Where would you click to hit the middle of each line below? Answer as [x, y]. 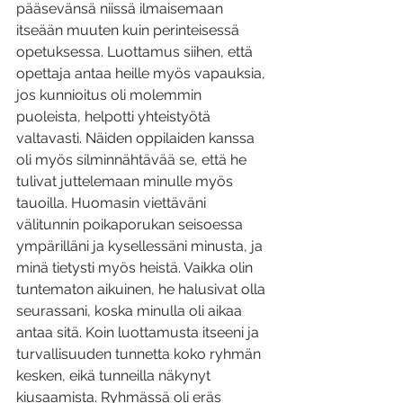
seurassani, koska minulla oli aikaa [131, 311]
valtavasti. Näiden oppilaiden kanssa [137, 139]
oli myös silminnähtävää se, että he [133, 160]
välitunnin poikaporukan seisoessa [131, 225]
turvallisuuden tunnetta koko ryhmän [140, 354]
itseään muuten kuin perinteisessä [130, 31]
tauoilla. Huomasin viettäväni [113, 203]
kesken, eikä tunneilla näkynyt [115, 376]
